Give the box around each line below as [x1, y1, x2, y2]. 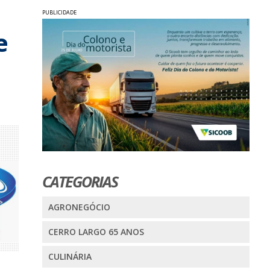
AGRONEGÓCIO [48, 201, 110, 213]
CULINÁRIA [48, 251, 92, 263]
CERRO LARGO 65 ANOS [48, 226, 144, 238]
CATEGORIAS [42, 171, 118, 192]
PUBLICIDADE [42, 8, 77, 16]
